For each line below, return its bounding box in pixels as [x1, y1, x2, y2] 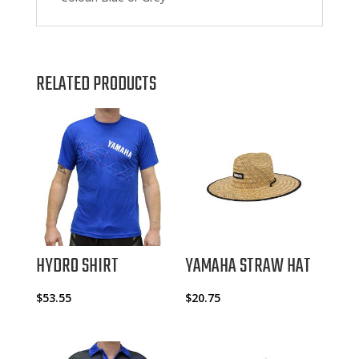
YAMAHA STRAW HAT [185, 251, 312, 281]
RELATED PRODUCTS [35, 69, 156, 99]
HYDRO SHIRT [35, 251, 119, 281]
